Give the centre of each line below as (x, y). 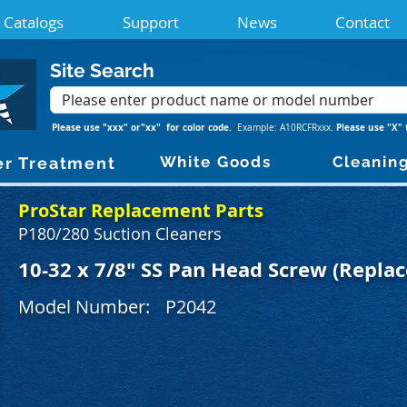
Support (151, 22)
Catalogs (34, 22)
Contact (362, 22)
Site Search (102, 70)
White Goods (215, 162)
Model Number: (84, 307)
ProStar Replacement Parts (141, 210)
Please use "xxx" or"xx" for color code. (144, 127)
